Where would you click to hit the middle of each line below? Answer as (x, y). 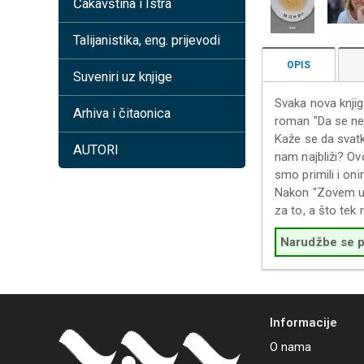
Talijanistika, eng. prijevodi (147, 40)
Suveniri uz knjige (123, 77)
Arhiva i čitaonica (122, 113)
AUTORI (96, 150)
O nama (290, 347)
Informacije (303, 323)
